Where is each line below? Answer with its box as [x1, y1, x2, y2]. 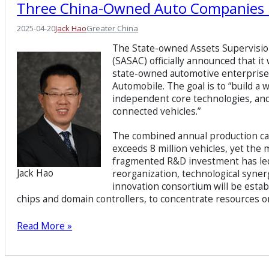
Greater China [86, 22, 139, 34]
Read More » [17, 219, 73, 232]
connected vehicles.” [112, 105, 201, 118]
